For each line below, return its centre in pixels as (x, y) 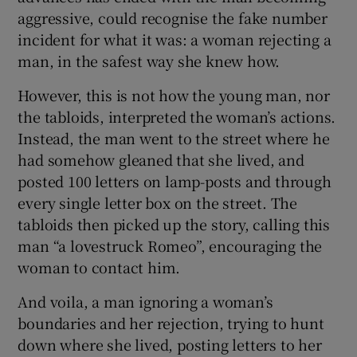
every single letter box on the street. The (158, 202)
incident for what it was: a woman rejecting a (175, 39)
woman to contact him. (99, 267)
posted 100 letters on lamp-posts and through (175, 180)
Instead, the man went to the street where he (174, 137)
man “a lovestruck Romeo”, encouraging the (170, 245)
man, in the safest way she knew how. (149, 60)
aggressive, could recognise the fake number (173, 17)
